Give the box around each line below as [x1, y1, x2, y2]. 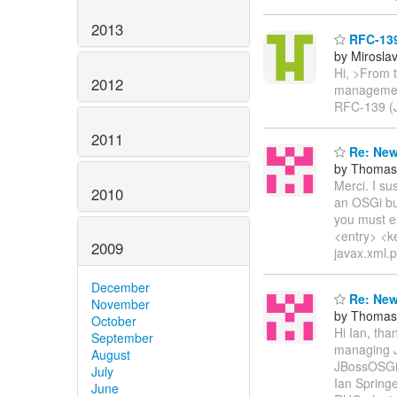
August [91, 346, 130, 364]
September [91, 329, 153, 347]
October [91, 312, 136, 331]
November [91, 295, 150, 314]
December [91, 278, 150, 297]
